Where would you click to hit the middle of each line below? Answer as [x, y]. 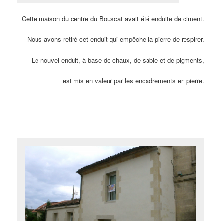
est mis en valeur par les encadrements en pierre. [133, 81]
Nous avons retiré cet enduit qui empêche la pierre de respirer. [115, 39]
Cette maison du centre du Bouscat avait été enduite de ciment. [113, 18]
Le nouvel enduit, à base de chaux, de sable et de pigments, [118, 60]
